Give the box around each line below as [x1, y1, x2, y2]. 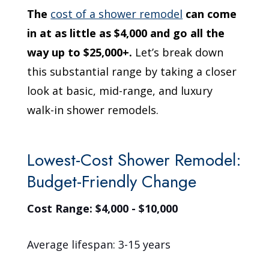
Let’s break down [132, 45, 224, 60]
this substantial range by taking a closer [27, 64, 237, 79]
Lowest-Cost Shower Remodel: [27, 148, 242, 173]
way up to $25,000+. [27, 45, 133, 60]
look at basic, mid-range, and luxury [27, 83, 213, 98]
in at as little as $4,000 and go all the [27, 26, 225, 41]
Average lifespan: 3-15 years [27, 237, 171, 252]
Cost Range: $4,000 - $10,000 [27, 201, 178, 216]
